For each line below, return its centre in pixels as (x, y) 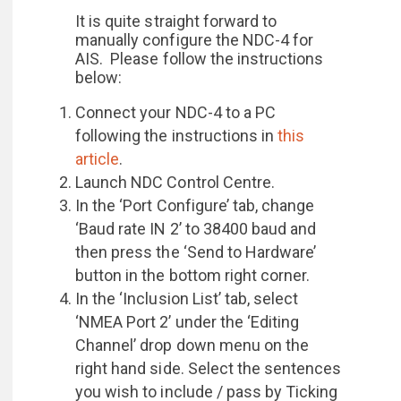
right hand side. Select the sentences (209, 368)
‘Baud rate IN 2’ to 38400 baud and (196, 229)
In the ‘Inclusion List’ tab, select (187, 299)
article (98, 159)
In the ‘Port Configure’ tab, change (195, 205)
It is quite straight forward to (176, 21)
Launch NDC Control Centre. (175, 182)
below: (99, 77)
